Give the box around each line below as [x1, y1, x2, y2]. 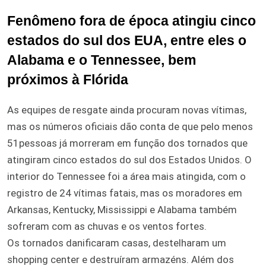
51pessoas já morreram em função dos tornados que [7, 137, 248, 149]
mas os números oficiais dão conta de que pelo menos [7, 120, 253, 132]
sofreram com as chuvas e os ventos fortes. [7, 220, 207, 232]
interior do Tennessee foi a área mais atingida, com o [7, 170, 246, 182]
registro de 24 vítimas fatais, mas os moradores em [7, 186, 242, 199]
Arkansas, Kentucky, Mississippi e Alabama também [7, 203, 237, 216]
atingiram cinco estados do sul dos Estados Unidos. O [7, 153, 252, 166]
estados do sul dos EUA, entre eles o [7, 33, 246, 48]
